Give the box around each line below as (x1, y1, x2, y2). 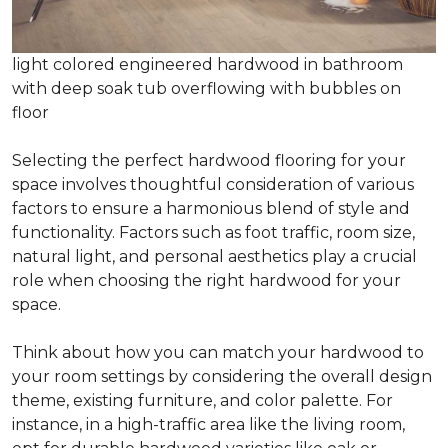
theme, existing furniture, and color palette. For (12, 391, 393, 411)
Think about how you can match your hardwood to (12, 343, 424, 363)
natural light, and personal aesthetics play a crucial (12, 247, 417, 267)
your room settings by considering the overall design (12, 367, 432, 387)
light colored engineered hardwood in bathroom (12, 55, 403, 75)
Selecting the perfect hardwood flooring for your (12, 151, 406, 171)
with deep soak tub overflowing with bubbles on (12, 79, 401, 99)
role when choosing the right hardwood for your (12, 271, 401, 291)
